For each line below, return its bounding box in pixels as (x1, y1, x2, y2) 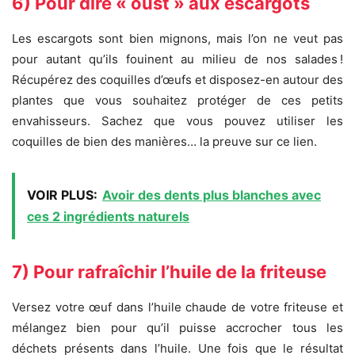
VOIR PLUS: (27, 187, 97, 204)
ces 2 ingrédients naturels (27, 208, 189, 225)
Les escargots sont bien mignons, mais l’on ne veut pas (12, 31, 343, 47)
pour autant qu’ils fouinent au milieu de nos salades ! (12, 52, 343, 67)
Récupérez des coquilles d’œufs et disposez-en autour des (12, 72, 343, 88)
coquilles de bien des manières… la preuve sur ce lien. (12, 134, 317, 150)
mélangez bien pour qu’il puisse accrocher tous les (12, 320, 343, 336)
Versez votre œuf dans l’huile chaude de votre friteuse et (12, 300, 343, 315)
